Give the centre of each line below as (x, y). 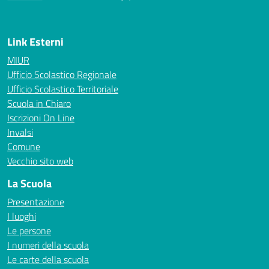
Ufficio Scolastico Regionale (62, 74)
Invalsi (20, 132)
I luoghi (22, 216)
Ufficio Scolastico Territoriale (63, 89)
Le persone (29, 231)
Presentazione (36, 202)
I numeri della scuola (48, 245)
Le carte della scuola (48, 259)
